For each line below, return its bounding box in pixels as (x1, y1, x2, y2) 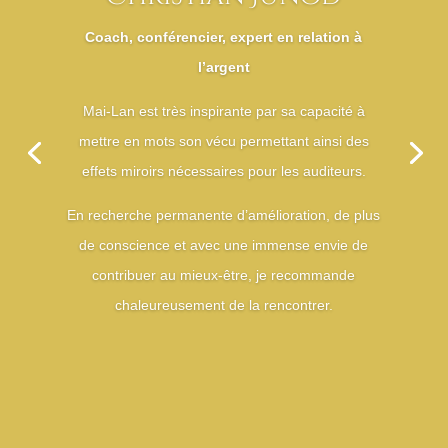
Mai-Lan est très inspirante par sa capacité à (82, 103, 365, 120)
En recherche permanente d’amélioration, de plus (67, 207, 381, 224)
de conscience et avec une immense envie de (79, 237, 369, 254)
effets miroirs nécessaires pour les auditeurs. (81, 163, 366, 180)
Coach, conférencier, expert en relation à (85, 29, 363, 46)
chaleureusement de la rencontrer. (114, 297, 333, 314)
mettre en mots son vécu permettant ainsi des (78, 133, 369, 150)
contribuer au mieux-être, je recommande (92, 267, 356, 284)
